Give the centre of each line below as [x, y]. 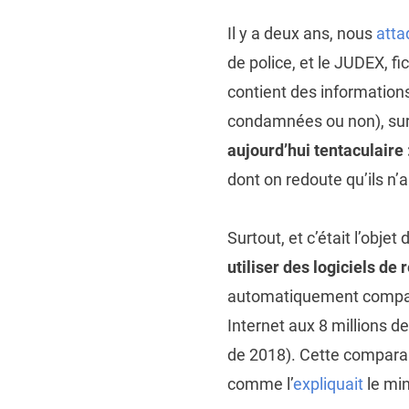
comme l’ [260, 383]
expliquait [328, 383]
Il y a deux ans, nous [301, 33]
